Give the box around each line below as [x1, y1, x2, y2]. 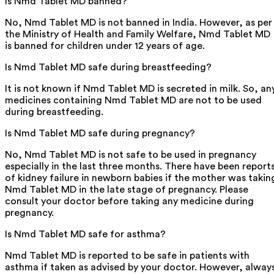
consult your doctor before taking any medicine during [5, 196, 254, 206]
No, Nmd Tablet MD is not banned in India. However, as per [5, 17, 272, 28]
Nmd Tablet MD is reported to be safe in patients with [5, 250, 250, 261]
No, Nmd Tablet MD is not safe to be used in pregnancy [5, 149, 256, 160]
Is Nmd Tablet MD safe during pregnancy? [5, 128, 195, 138]
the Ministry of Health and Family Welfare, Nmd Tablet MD [5, 29, 270, 39]
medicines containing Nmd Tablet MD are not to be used [5, 95, 262, 105]
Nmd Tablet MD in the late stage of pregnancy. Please [5, 184, 248, 194]
